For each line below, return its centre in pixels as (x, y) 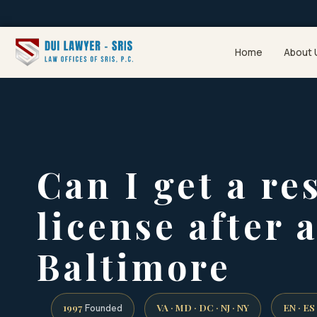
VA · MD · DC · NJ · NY (203, 307)
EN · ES (299, 307)
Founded (102, 307)
